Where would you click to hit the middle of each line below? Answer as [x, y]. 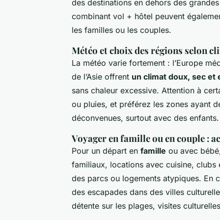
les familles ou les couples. [122, 30]
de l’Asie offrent [102, 76]
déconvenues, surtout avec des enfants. [145, 118]
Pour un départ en [106, 151]
